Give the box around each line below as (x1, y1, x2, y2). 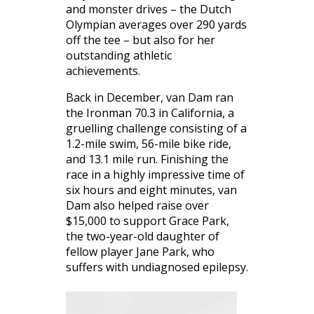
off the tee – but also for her (66, 32, 215, 48)
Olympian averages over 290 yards (66, 16, 247, 32)
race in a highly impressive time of (66, 166, 245, 182)
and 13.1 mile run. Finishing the (66, 151, 228, 167)
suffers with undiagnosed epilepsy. (66, 259, 248, 275)
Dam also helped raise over (66, 197, 209, 213)
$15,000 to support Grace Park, (66, 212, 229, 228)
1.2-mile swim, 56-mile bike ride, (66, 135, 231, 151)
